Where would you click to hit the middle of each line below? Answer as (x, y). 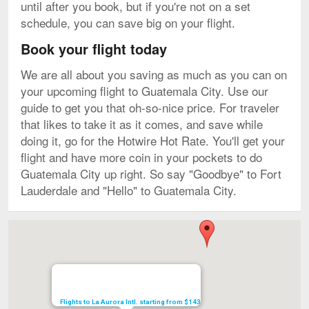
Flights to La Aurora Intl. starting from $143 (130, 301)
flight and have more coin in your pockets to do (141, 157)
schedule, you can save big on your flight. (128, 22)
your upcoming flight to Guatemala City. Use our (144, 90)
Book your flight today (94, 48)
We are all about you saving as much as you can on (154, 74)
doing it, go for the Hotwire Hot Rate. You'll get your (153, 140)
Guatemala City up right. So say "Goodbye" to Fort (151, 173)
